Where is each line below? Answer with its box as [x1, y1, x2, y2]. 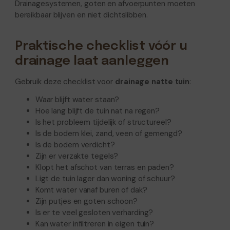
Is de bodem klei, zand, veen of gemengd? [35, 128, 182, 139]
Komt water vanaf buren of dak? [35, 185, 147, 195]
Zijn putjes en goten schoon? [35, 196, 138, 206]
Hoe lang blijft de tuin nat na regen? [35, 106, 160, 116]
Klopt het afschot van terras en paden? [35, 162, 174, 172]
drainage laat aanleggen [14, 54, 169, 68]
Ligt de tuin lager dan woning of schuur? [35, 174, 175, 184]
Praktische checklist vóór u [14, 40, 188, 53]
